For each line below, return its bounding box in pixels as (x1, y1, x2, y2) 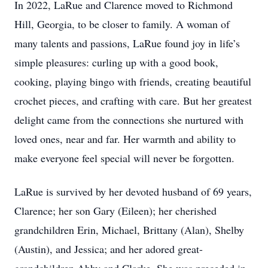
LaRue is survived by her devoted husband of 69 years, (14, 184, 252, 199)
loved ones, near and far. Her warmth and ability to (14, 132, 236, 146)
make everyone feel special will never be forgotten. (14, 151, 234, 165)
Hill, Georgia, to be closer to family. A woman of (14, 17, 230, 31)
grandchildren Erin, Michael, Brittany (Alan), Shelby (14, 223, 244, 237)
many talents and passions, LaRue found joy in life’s (14, 36, 240, 50)
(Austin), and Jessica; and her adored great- (14, 242, 203, 256)
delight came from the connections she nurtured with (14, 112, 243, 127)
